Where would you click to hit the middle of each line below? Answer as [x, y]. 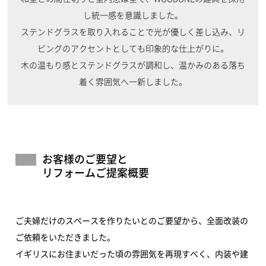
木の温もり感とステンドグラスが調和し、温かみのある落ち [133, 65]
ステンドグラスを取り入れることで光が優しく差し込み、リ [133, 32]
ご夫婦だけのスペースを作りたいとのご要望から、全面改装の [132, 221]
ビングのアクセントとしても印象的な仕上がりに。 [133, 48]
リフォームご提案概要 [96, 172]
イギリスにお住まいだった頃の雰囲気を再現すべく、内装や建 [132, 254]
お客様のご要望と [85, 159]
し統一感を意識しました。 [133, 15]
